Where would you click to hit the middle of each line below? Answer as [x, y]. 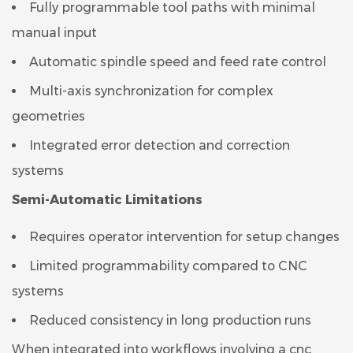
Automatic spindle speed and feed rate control [178, 61]
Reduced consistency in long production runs [170, 320]
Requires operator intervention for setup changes [184, 236]
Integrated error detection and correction [160, 145]
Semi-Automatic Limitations [107, 199]
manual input [54, 32]
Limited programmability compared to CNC [168, 266]
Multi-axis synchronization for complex [151, 91]
